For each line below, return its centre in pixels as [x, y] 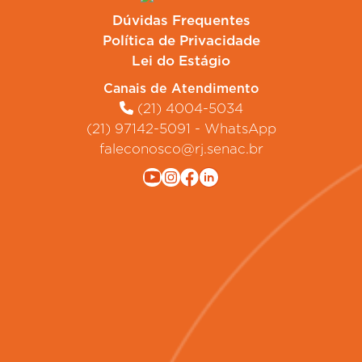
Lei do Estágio [181, 60]
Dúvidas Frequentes [181, 20]
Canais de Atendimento [181, 88]
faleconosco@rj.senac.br [181, 148]
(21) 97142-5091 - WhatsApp [181, 128]
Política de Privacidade [181, 40]
